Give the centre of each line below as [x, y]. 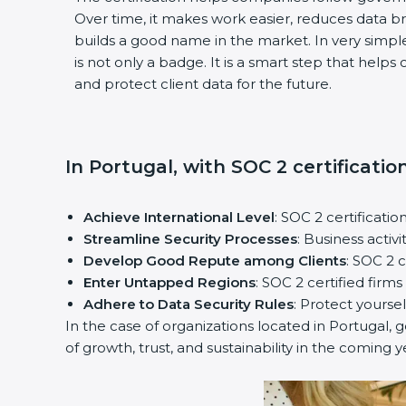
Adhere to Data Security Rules [188, 304]
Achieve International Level [179, 217]
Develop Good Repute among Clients [215, 261]
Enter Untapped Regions [169, 282]
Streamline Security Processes [190, 239]
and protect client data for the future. [203, 84]
